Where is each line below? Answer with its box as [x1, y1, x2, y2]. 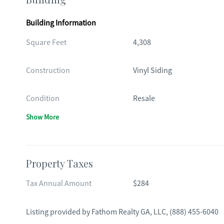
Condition [26, 93, 59, 103]
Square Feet [26, 37, 66, 47]
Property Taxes [26, 156, 93, 170]
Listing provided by [26, 207, 91, 217]
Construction [26, 65, 70, 75]
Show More [26, 112, 59, 121]
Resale [132, 93, 155, 103]
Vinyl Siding [132, 65, 172, 75]
